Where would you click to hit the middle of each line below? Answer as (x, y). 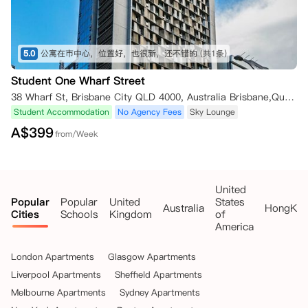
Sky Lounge (212, 112)
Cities (25, 214)
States (230, 202)
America (234, 227)
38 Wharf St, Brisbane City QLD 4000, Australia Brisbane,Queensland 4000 (289, 97)
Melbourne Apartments (58, 292)
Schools (79, 214)
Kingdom (131, 214)
